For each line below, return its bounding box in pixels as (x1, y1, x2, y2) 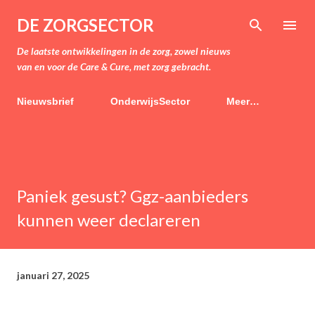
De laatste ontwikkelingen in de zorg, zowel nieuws (17, 45, 231, 57)
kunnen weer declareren (17, 210, 200, 230)
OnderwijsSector (110, 96, 190, 107)
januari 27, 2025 (17, 269, 89, 281)
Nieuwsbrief (17, 96, 74, 107)
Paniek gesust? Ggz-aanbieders (17, 186, 248, 206)
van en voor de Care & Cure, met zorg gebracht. (17, 60, 211, 72)
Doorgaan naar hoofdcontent (89, 11, 226, 24)
